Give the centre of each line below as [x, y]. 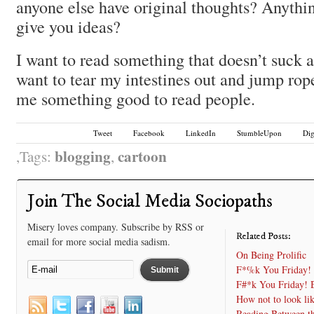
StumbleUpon [260, 132]
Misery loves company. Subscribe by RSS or [115, 226]
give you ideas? [68, 27]
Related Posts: [264, 236]
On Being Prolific [272, 254]
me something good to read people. [135, 99]
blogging [82, 156]
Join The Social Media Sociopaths [150, 201]
